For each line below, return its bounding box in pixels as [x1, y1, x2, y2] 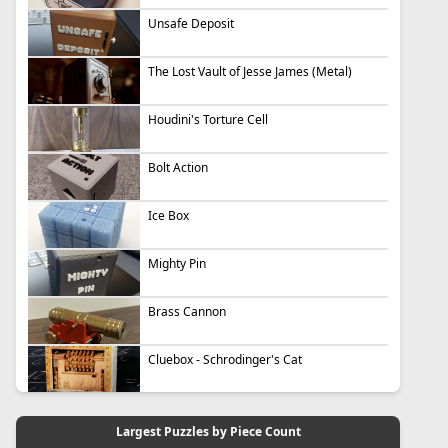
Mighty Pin [148, 255, 206, 272]
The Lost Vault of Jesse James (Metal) [148, 63, 352, 80]
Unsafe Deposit [148, 15, 234, 32]
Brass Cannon [148, 303, 226, 320]
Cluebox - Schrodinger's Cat [148, 351, 302, 368]
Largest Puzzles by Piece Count [115, 423, 301, 440]
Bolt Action [148, 159, 208, 176]
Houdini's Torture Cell [148, 111, 268, 128]
